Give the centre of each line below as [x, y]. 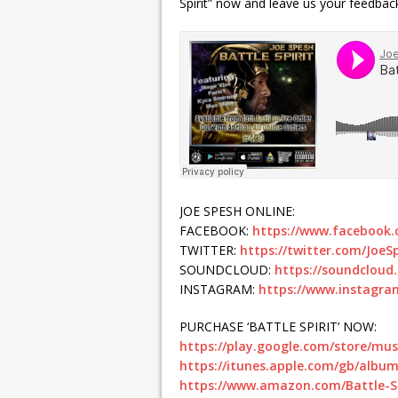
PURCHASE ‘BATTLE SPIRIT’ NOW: [278, 326]
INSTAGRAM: [219, 289]
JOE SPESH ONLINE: [237, 211]
